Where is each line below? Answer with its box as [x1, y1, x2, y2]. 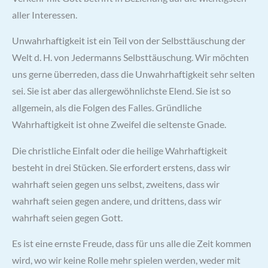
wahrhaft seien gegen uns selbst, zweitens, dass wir [12, 178, 220, 190]
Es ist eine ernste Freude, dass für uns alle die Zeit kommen [12, 238, 251, 249]
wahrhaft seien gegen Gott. [12, 212, 123, 223]
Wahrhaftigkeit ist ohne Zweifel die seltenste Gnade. [12, 119, 226, 130]
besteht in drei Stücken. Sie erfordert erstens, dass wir [12, 162, 230, 173]
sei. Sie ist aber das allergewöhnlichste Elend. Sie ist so [12, 86, 231, 97]
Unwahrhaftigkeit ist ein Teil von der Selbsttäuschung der [12, 35, 245, 47]
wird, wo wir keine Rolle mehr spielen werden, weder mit [12, 255, 240, 266]
